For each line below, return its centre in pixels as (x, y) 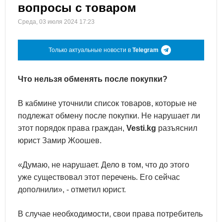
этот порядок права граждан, (72, 128)
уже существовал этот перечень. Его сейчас (99, 177)
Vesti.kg (141, 128)
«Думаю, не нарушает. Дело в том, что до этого (104, 165)
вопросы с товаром (77, 8)
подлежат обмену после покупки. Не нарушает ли (109, 116)
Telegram (145, 50)
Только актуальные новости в (90, 50)
